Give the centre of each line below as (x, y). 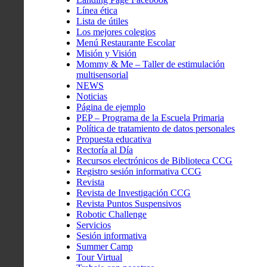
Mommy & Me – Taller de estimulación (150, 64)
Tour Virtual (99, 257)
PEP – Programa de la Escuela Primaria (150, 118)
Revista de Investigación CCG (133, 193)
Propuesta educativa (114, 139)
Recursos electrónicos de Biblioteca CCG (154, 161)
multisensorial (102, 75)
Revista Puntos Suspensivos (129, 204)
